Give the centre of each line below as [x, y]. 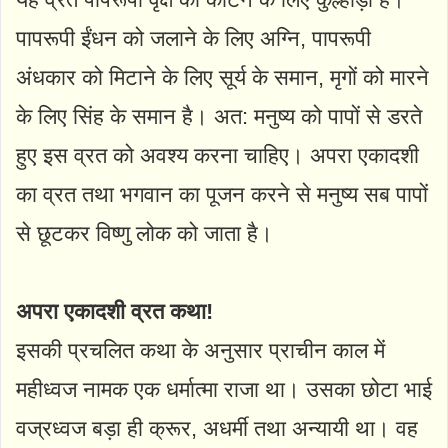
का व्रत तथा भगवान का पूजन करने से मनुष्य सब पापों [222, 194]
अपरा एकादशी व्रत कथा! [114, 311]
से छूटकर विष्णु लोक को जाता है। [144, 233]
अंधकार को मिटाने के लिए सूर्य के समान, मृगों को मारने [222, 77]
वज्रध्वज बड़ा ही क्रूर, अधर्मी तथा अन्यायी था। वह [217, 428]
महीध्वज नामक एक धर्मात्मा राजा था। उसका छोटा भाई [224, 389]
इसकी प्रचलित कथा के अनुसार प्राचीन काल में [200, 350]
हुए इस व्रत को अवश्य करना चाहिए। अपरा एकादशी [217, 155]
